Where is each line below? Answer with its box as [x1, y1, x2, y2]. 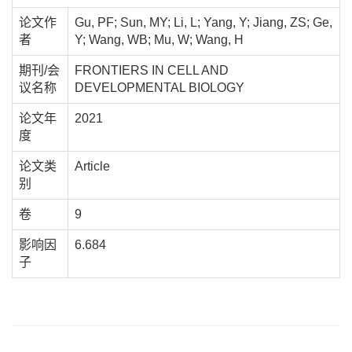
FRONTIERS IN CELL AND [75, 64, 229, 78]
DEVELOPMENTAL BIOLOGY [75, 81, 244, 95]
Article [75, 159, 110, 174]
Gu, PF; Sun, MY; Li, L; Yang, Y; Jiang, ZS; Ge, [75, 16, 332, 30]
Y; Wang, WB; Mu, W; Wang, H [75, 33, 244, 47]
